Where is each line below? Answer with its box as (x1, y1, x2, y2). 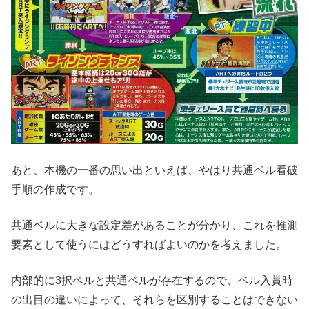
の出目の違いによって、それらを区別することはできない (11, 293, 298, 306)
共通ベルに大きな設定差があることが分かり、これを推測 (11, 219, 298, 231)
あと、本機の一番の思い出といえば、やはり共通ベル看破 (11, 163, 298, 176)
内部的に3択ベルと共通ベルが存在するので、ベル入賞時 (11, 274, 293, 286)
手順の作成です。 (11, 183, 99, 195)
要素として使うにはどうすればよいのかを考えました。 (11, 238, 287, 250)
